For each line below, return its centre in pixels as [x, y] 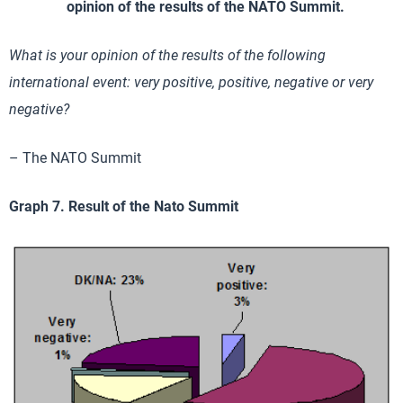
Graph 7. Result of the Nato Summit [124, 207]
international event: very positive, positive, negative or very [191, 83]
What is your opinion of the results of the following [167, 56]
